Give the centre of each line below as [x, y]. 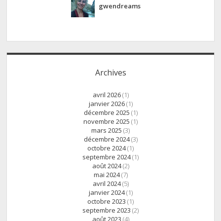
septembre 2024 [107, 157]
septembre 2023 [107, 210]
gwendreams [119, 6]
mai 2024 [107, 175]
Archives [110, 73]
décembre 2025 [107, 113]
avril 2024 [107, 184]
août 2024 [107, 166]
